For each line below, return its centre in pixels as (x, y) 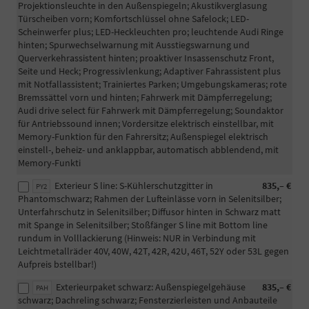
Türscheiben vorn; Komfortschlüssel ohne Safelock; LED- (133, 19)
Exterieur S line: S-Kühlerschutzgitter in (134, 186)
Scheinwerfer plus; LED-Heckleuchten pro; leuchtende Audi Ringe (151, 32)
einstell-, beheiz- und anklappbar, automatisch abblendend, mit (148, 150)
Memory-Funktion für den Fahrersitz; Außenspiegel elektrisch (143, 137)
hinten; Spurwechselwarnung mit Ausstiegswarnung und (134, 45)
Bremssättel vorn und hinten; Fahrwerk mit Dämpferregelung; (145, 98)
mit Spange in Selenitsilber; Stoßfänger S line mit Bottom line (143, 225)
